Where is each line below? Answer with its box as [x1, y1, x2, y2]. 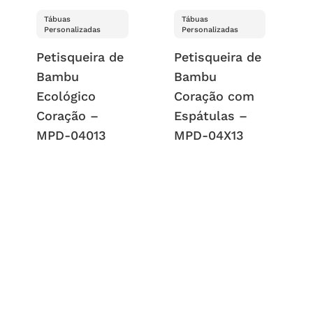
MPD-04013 [36, 127, 107, 143]
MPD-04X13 [173, 127, 244, 143]
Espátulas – [173, 108, 247, 123]
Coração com [173, 88, 254, 103]
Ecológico [36, 88, 96, 103]
